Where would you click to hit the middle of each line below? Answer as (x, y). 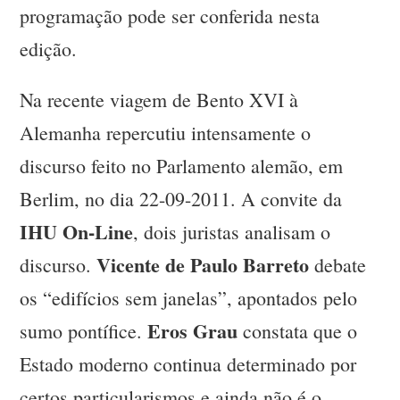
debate (338, 265)
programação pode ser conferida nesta (170, 16)
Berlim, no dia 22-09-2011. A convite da (181, 199)
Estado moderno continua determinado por (188, 364)
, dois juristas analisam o (232, 232)
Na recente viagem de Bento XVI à (159, 100)
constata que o (300, 331)
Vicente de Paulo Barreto (203, 265)
